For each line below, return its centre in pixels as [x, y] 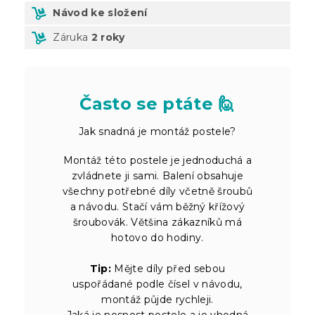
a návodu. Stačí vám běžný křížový [157, 206]
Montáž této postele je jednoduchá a [157, 160]
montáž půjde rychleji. [157, 299]
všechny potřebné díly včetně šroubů [157, 191]
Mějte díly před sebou [168, 268]
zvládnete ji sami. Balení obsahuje [157, 175]
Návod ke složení [100, 12]
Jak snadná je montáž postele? [157, 131]
